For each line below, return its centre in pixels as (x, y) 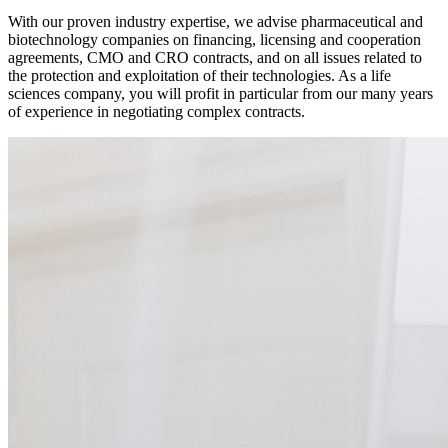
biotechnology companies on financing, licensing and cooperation (214, 40)
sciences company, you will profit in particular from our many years (220, 94)
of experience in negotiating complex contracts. (156, 112)
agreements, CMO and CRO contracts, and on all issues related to (215, 58)
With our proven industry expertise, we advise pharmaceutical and (215, 22)
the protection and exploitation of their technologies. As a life (199, 76)
